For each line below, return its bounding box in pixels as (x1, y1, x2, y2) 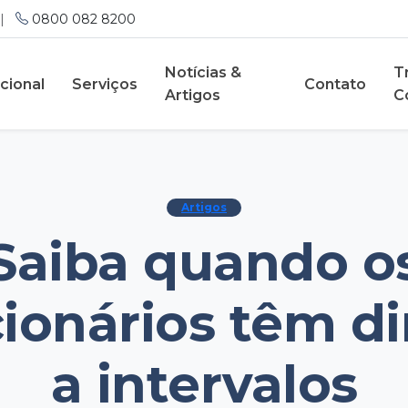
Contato (303, 75, 366, 93)
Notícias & (164, 64, 241, 81)
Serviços (71, 75, 138, 93)
